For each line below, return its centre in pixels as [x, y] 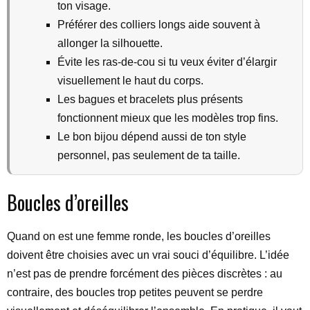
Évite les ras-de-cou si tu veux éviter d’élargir [167, 62]
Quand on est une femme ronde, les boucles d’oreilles [139, 236]
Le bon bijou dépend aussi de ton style [152, 137]
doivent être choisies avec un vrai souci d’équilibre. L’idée [148, 255]
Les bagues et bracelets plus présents [150, 99]
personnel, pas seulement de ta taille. [149, 155]
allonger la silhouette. [110, 43]
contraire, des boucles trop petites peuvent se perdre [135, 292]
